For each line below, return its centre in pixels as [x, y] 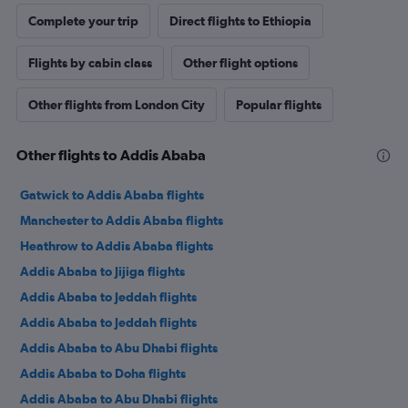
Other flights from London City [117, 105]
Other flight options [240, 63]
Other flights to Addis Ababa [111, 155]
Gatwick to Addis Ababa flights [112, 195]
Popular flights [279, 105]
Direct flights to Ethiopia [240, 21]
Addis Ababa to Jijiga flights [102, 272]
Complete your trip [83, 21]
